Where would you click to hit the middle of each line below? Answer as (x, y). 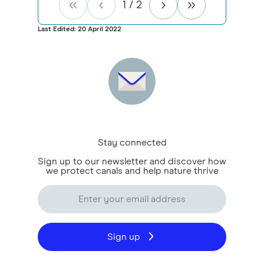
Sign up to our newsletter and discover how (132, 161)
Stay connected (132, 142)
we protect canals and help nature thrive (132, 171)
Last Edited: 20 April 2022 (80, 29)
